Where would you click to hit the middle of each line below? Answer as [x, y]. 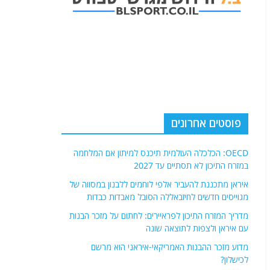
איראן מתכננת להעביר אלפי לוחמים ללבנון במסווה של [159, 184]
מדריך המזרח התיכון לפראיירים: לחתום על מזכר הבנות [159, 215]
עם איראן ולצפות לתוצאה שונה [197, 228]
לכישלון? [234, 259]
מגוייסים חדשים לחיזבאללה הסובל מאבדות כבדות [168, 197]
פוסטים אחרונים [206, 123]
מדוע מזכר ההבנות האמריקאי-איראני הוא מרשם [170, 247]
